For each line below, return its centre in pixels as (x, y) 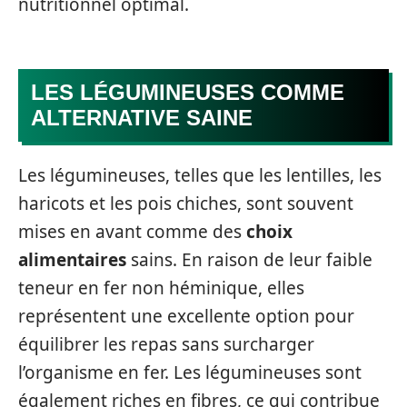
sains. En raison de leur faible (249, 260)
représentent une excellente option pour (186, 316)
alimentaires (72, 260)
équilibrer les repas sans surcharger (166, 344)
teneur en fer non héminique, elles (161, 288)
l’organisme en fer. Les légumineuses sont (190, 372)
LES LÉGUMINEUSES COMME (188, 92)
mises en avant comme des (132, 232)
